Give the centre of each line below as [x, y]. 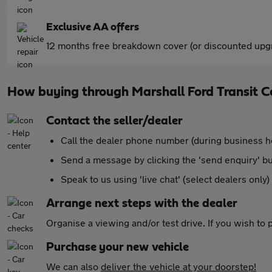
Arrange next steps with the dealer [142, 203]
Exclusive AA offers [93, 27]
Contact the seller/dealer [114, 121]
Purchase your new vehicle [117, 247]
